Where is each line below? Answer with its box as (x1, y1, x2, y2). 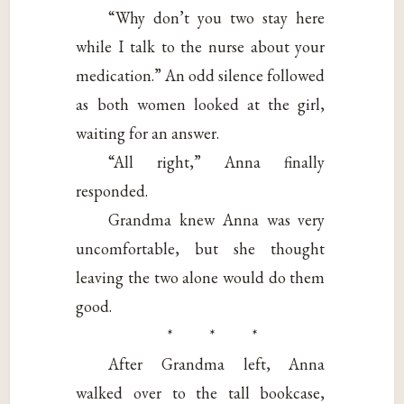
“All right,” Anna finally (108, 151, 326, 172)
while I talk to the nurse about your (76, 35, 326, 57)
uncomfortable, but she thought (76, 237, 326, 259)
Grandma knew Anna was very (108, 208, 326, 230)
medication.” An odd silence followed (76, 64, 326, 86)
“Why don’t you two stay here (108, 6, 326, 28)
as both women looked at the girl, (76, 93, 326, 115)
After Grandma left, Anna (108, 353, 326, 374)
